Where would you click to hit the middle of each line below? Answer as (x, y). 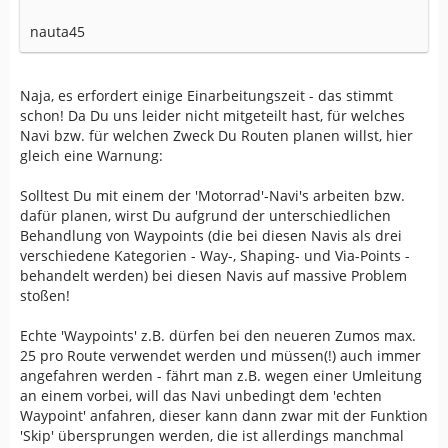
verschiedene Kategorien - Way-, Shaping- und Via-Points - (215, 255)
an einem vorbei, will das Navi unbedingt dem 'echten (201, 395)
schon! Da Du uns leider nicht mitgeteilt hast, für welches (212, 115)
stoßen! (45, 295)
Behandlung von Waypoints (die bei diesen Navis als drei (211, 235)
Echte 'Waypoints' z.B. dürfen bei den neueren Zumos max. (218, 335)
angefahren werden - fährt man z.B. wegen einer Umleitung (221, 375)
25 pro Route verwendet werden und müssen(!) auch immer (220, 355)
